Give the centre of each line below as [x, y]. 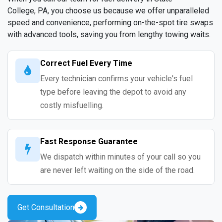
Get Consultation [46, 207]
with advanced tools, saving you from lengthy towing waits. [109, 35]
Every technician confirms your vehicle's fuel [116, 79]
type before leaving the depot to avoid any [113, 92]
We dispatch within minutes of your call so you [120, 157]
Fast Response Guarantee [89, 142]
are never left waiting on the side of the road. [117, 170]
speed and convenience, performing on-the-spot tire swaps [110, 23]
